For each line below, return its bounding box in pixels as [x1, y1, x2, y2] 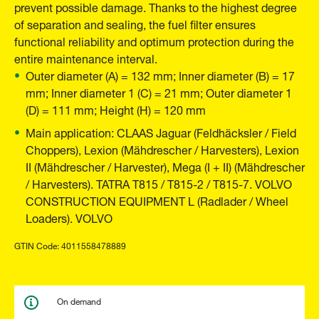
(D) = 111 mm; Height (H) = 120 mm [26, 98, 206, 120]
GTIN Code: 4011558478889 [14, 236, 126, 253]
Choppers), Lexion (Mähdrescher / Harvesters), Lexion [26, 137, 299, 159]
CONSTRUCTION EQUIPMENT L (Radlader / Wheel [26, 189, 288, 211]
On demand [57, 291, 101, 308]
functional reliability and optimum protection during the [14, 29, 294, 51]
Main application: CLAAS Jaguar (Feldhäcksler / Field [26, 120, 296, 142]
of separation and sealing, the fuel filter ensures [14, 12, 256, 34]
